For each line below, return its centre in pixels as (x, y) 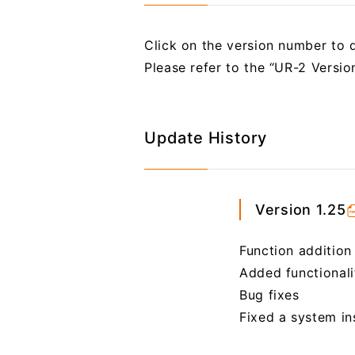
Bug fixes (269, 295)
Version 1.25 (300, 209)
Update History (206, 138)
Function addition (295, 250)
